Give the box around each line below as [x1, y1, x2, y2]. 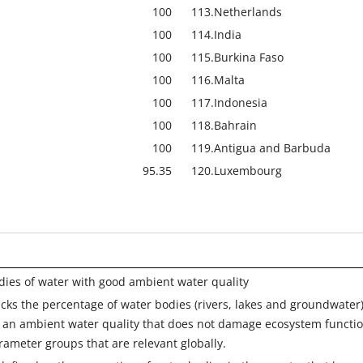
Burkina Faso [214, 49, 284, 66]
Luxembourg [214, 163, 282, 179]
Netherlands [214, 4, 282, 20]
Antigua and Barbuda [214, 140, 331, 156]
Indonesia [214, 95, 267, 111]
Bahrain [214, 117, 257, 134]
